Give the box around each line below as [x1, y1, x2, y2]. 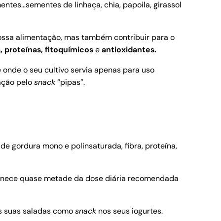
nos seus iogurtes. [96, 206, 163, 217]
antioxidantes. [102, 44, 156, 55]
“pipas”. [55, 77, 85, 88]
